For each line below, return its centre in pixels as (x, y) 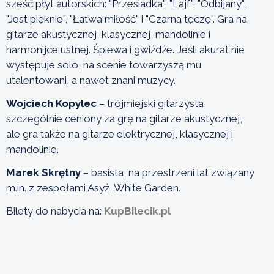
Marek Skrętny (43, 172)
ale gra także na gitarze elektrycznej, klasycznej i (120, 134)
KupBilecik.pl (137, 211)
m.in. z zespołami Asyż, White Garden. (93, 187)
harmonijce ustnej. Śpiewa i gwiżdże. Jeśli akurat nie (125, 49)
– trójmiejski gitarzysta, (151, 103)
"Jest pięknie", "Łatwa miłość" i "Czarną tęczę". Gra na (127, 19)
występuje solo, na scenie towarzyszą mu (104, 65)
